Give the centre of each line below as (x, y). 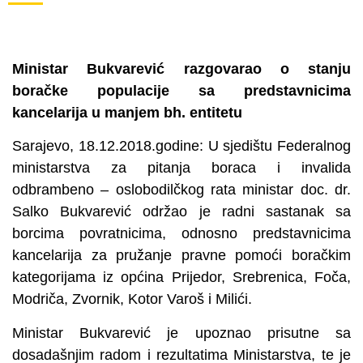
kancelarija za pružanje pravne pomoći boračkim (181, 256)
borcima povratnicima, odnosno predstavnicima (181, 234)
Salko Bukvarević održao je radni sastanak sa (181, 212)
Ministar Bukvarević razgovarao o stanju (181, 69)
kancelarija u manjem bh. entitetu (127, 113)
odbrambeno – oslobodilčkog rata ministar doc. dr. (181, 190)
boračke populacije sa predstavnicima (181, 91)
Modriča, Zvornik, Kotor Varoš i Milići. (132, 299)
